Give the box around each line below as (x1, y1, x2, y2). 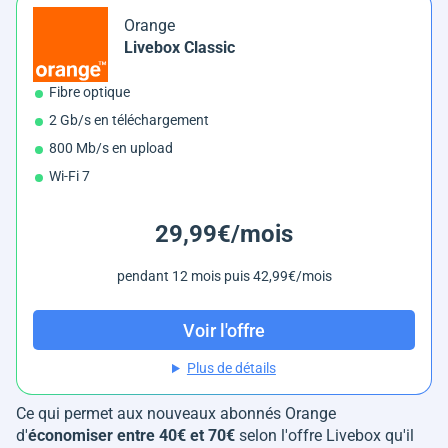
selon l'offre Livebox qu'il (235, 426, 414, 446)
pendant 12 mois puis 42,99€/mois (116, 268, 332, 285)
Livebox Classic (124, 38, 235, 58)
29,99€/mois (155, 220, 293, 249)
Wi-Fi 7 (49, 168, 90, 185)
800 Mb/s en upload (49, 140, 173, 157)
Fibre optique (49, 84, 130, 101)
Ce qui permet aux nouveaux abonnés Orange (16, 404, 336, 424)
